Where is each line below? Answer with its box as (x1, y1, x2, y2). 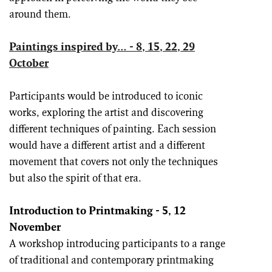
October (9, 59, 49, 70)
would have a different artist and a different (9, 141, 205, 152)
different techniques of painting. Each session (9, 124, 216, 135)
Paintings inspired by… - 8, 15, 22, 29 (9, 42, 195, 53)
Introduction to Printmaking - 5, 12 (9, 206, 186, 217)
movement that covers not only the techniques (9, 157, 218, 168)
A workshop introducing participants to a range (9, 239, 225, 250)
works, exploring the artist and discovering (9, 108, 203, 119)
